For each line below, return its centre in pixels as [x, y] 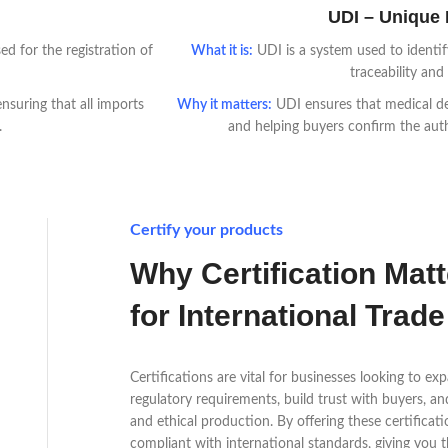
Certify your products [206, 230]
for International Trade [287, 316]
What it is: [222, 51]
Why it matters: [224, 105]
